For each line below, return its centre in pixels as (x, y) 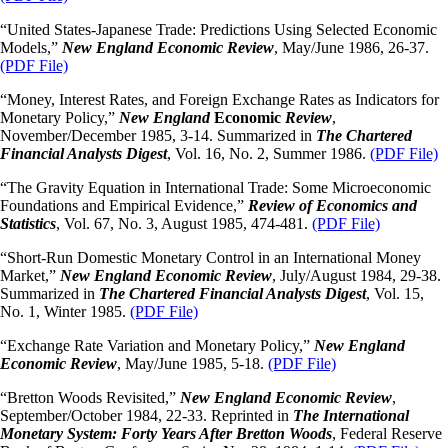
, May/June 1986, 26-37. (351, 48)
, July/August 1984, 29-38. (356, 276)
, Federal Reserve (387, 434)
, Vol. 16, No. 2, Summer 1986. (268, 154)
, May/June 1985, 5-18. (192, 364)
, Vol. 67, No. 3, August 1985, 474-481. (184, 224)
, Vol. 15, (395, 294)
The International (351, 416)
